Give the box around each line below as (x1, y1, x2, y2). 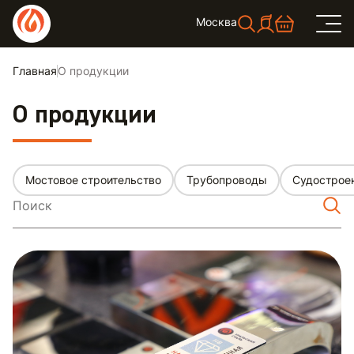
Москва (196, 15, 237, 28)
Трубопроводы (186, 173, 267, 186)
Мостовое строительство (25, 173, 161, 186)
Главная (13, 64, 57, 77)
